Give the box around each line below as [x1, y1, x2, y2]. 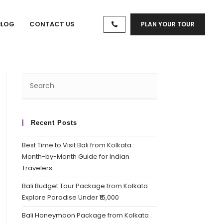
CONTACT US [29, 19, 75, 29]
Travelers [21, 163, 52, 173]
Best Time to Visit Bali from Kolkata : [21, 140, 134, 150]
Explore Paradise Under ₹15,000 [21, 193, 119, 203]
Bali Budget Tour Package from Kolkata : [21, 181, 151, 191]
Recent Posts [30, 119, 77, 127]
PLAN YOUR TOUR [141, 19, 195, 28]
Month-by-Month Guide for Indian [21, 152, 129, 162]
